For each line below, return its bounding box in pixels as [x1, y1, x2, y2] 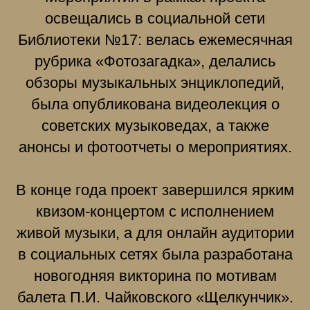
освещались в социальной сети [45, 9, 265, 27]
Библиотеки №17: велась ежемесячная [17, 30, 293, 48]
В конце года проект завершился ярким [16, 181, 294, 199]
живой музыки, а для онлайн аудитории [16, 224, 294, 241]
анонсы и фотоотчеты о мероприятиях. [18, 138, 292, 156]
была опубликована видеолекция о [30, 95, 280, 113]
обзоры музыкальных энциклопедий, [26, 73, 284, 91]
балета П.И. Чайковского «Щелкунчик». [17, 288, 293, 306]
